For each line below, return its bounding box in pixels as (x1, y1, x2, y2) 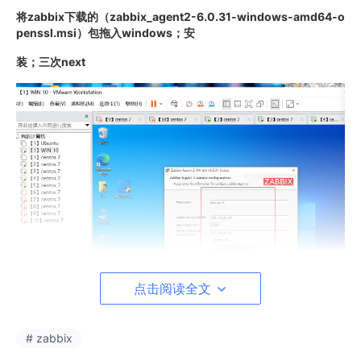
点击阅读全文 (133, 280, 215, 297)
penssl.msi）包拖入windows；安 (16, 26, 195, 39)
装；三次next (16, 55, 85, 68)
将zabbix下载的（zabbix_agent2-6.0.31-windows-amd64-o (16, 10, 345, 23)
